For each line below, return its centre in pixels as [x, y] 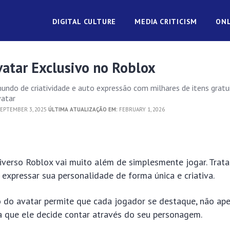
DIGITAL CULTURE [84, 22]
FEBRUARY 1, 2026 [141, 109]
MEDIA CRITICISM [166, 22]
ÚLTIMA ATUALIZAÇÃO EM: [83, 109]
